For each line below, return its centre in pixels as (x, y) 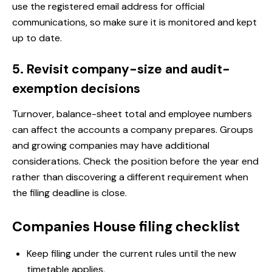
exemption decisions (76, 89)
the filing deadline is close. (70, 193)
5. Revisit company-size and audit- (121, 70)
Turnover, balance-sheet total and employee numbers (132, 114)
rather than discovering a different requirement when (130, 177)
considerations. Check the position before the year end (135, 161)
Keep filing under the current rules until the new (131, 254)
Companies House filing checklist (126, 227)
